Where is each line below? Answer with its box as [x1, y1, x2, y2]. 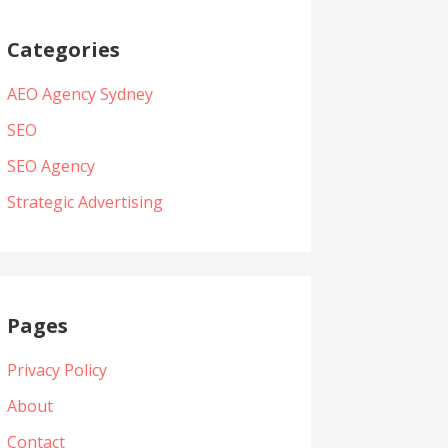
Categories [6, 35, 120, 63]
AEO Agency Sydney [6, 83, 153, 106]
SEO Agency [6, 155, 95, 178]
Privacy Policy [6, 359, 107, 382]
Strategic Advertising [6, 191, 163, 214]
